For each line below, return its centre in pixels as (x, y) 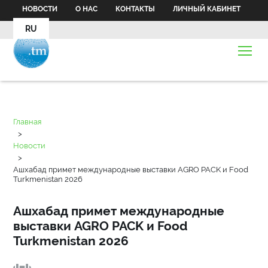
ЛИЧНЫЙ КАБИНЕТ (207, 9)
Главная (28, 121)
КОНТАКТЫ (135, 9)
